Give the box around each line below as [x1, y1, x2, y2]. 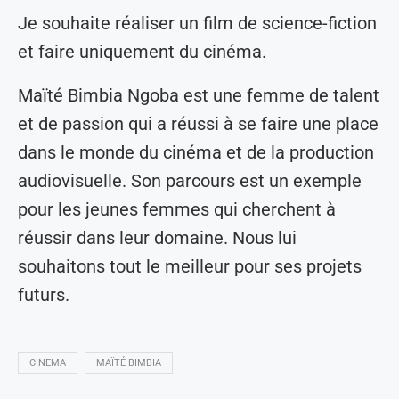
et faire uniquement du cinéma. [18, 41, 266, 63]
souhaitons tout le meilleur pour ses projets [18, 256, 362, 278]
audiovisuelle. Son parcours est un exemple [18, 170, 362, 192]
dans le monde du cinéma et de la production [18, 142, 374, 164]
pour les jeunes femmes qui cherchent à [18, 199, 336, 221]
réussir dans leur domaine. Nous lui [18, 227, 297, 249]
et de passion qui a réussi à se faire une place [18, 113, 379, 135]
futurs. [18, 284, 69, 306]
